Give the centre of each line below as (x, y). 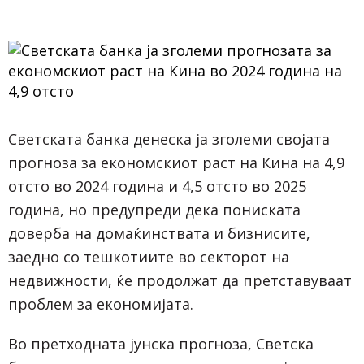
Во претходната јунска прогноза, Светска (161, 343)
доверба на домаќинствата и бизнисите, (159, 233)
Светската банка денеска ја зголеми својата (169, 139)
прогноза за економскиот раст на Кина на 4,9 (176, 162)
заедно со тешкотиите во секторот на (149, 257)
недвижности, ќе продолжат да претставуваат (180, 280)
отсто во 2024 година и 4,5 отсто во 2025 (157, 186)
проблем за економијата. (101, 304)
